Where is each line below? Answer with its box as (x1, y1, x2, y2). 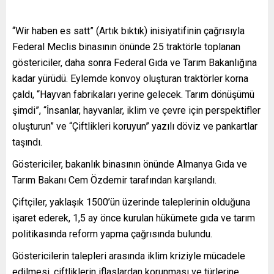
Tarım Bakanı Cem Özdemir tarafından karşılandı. (12, 174, 217, 186)
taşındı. (12, 136, 42, 148)
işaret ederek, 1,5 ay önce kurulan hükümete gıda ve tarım (12, 212, 255, 224)
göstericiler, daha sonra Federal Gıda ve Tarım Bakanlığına (12, 56, 257, 68)
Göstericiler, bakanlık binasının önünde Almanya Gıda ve (12, 158, 247, 170)
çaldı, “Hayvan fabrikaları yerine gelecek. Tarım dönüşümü (12, 88, 254, 100)
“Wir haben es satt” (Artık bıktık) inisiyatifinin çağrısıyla (12, 24, 245, 37)
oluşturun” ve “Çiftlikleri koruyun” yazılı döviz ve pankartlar (12, 120, 257, 132)
